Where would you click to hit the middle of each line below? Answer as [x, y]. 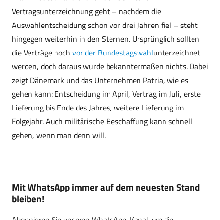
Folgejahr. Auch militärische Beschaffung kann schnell [102, 122]
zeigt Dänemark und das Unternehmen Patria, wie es [100, 80]
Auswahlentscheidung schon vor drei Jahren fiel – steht [105, 25]
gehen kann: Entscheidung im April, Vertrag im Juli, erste [106, 94]
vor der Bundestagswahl [113, 53]
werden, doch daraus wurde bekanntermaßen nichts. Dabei [110, 67]
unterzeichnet [177, 53]
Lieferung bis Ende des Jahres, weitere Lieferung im [98, 108]
